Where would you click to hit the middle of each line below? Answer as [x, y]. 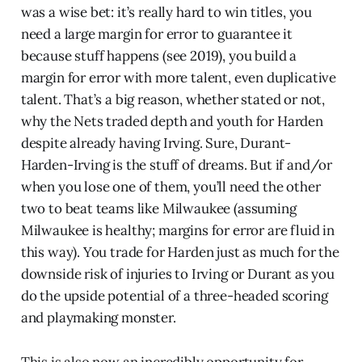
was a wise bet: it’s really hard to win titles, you [166, 12]
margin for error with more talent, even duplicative [179, 77]
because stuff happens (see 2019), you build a [159, 55]
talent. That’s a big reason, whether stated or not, [173, 99]
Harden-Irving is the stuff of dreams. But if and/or [177, 164]
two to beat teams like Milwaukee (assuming [158, 208]
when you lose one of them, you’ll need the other [170, 186]
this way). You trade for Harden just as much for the [180, 252]
